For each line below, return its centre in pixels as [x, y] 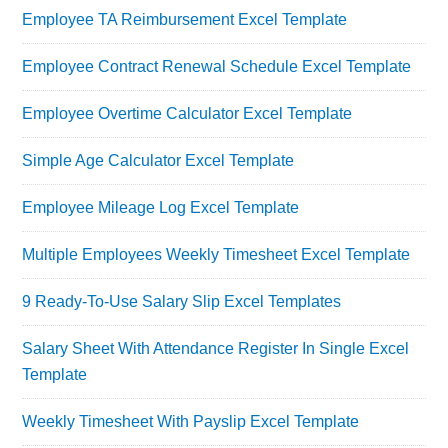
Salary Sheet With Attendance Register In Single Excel [216, 348]
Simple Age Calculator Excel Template [158, 160]
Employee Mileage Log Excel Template [161, 207]
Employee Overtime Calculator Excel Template [187, 113]
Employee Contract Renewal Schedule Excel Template [217, 66]
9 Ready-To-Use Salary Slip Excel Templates [182, 301]
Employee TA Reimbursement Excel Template [185, 19]
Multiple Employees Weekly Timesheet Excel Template [216, 254]
